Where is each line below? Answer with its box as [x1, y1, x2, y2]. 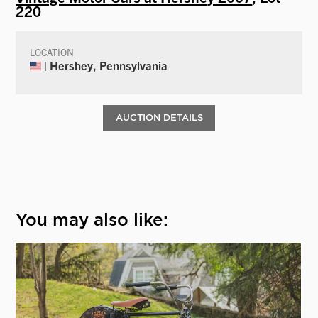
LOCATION [30, 45, 75, 58]
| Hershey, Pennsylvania [41, 57, 168, 72]
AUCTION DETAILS [115, 111, 203, 123]
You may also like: [16, 209, 169, 231]
